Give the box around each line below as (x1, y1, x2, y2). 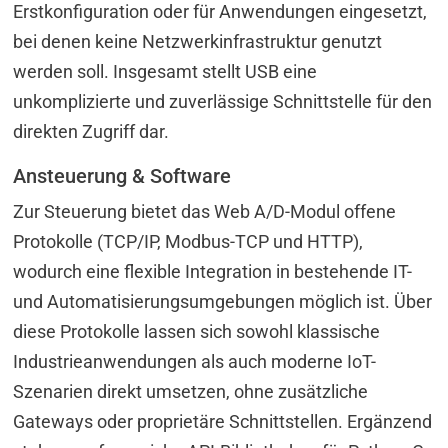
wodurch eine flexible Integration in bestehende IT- (13, 260, 413, 282)
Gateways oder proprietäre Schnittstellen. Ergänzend (13, 410, 433, 432)
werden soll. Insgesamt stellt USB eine (13, 60, 318, 82)
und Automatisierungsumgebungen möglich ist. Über (13, 290, 433, 312)
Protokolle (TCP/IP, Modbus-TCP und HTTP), (13, 230, 364, 252)
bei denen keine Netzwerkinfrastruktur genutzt (13, 30, 383, 52)
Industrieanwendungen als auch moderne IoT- (13, 350, 377, 372)
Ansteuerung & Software (13, 163, 232, 188)
